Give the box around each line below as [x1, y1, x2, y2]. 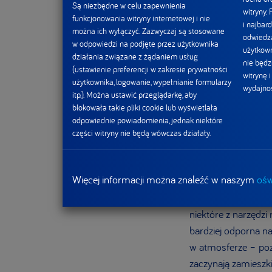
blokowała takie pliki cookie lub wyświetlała [72, 102, 217, 114]
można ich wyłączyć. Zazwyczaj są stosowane [72, 25, 225, 37]
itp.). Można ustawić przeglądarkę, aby [72, 89, 197, 101]
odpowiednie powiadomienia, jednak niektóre [72, 115, 223, 126]
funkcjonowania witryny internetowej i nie [72, 13, 210, 24]
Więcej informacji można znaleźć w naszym [72, 172, 257, 187]
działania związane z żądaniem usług [72, 51, 198, 63]
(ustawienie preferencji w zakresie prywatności [72, 64, 228, 75]
